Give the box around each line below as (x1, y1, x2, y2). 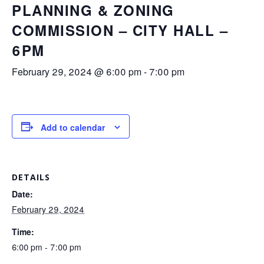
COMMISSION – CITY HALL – (12, 20, 228, 40)
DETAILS (12, 171, 50, 183)
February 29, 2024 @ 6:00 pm (12, 65, 141, 78)
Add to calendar (41, 121, 105, 134)
